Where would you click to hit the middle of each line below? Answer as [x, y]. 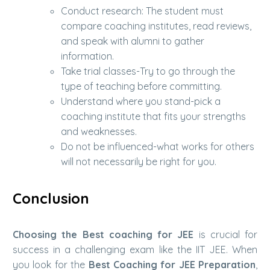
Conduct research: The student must [142, 11]
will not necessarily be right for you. [139, 162]
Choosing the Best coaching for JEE [103, 234]
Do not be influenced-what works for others [158, 147]
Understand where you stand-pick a [141, 102]
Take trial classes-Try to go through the [148, 71]
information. [87, 56]
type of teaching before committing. [141, 86]
